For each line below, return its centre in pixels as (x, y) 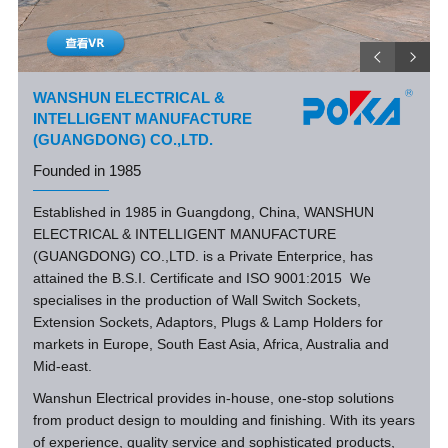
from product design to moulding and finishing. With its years (223, 419)
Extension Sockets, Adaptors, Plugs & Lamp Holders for (207, 321)
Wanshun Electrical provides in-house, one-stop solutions (213, 397)
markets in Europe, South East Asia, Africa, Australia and (210, 343)
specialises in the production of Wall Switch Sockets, (196, 299)
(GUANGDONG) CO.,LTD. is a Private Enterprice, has (202, 255)
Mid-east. (62, 365)
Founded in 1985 (86, 170)
